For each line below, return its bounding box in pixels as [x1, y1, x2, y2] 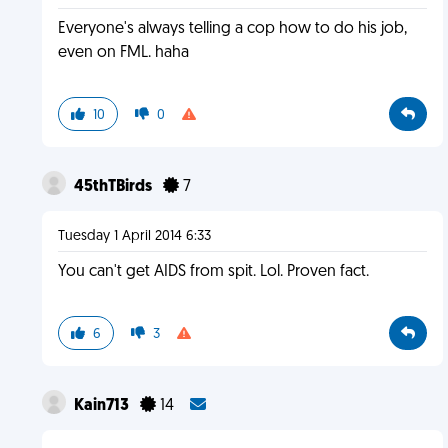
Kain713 [73, 398, 132, 414]
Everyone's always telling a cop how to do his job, [57, 21, 407, 37]
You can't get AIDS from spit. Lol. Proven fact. [57, 264, 369, 280]
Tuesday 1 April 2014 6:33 [57, 229, 211, 244]
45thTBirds [73, 179, 155, 195]
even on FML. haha [57, 45, 189, 61]
